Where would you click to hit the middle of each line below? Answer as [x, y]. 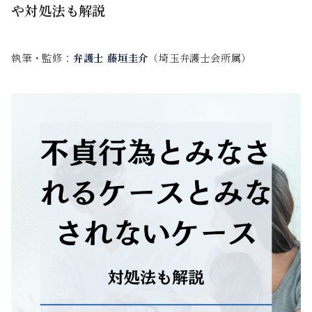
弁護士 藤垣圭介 [111, 58]
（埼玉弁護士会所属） [200, 58]
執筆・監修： [42, 58]
